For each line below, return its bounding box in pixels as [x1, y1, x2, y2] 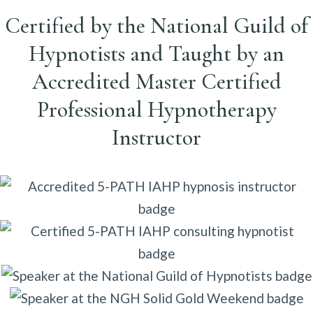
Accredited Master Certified [31, 68, 282, 96]
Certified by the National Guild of [5, 12, 308, 40]
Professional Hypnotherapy [36, 96, 277, 124]
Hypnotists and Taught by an [29, 40, 284, 68]
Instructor [112, 124, 201, 152]
